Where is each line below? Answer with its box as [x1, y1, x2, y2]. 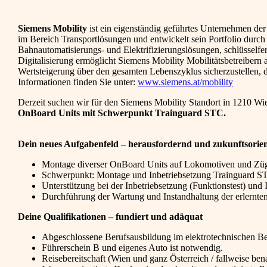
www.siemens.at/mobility [138, 77, 233, 88]
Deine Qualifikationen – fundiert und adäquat [18, 212, 203, 222]
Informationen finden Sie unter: [18, 77, 138, 88]
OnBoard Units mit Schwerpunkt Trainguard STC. [18, 108, 226, 119]
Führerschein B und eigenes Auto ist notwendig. [42, 243, 223, 253]
